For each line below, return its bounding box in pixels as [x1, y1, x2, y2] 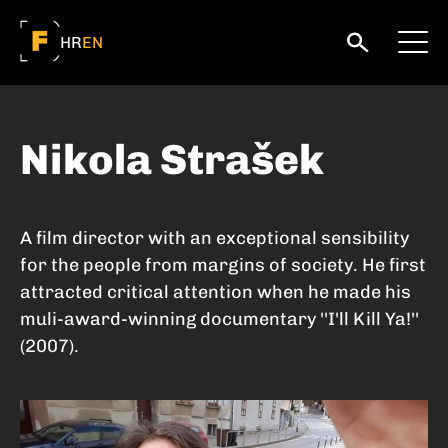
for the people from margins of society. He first [20, 254, 426, 276]
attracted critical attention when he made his [20, 281, 411, 303]
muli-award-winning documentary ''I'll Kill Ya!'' [20, 308, 419, 330]
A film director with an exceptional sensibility [20, 227, 409, 249]
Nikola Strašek [20, 135, 324, 185]
